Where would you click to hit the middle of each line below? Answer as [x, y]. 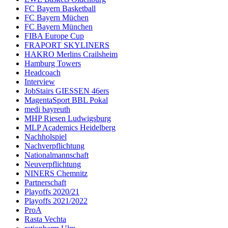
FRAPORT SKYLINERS [67, 45]
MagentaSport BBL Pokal [66, 100]
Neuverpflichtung [53, 164]
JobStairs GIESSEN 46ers [67, 91]
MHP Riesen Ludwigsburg [68, 119]
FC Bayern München [59, 27]
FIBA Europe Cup [54, 36]
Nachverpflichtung [54, 146]
